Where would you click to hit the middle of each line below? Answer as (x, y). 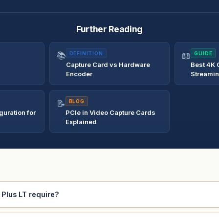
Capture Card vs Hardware (108, 64)
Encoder (79, 74)
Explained (81, 121)
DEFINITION (86, 53)
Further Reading (109, 29)
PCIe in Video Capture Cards (110, 112)
